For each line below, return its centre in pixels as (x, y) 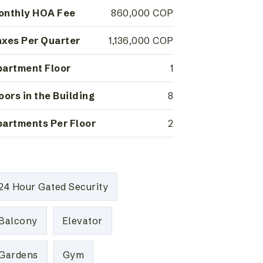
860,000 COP (142, 13)
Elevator (82, 221)
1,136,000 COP (141, 41)
